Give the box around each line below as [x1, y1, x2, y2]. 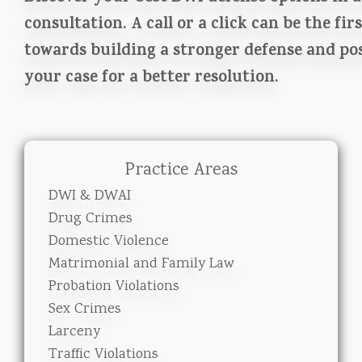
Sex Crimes [48, 299, 121, 320]
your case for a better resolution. [24, 65, 279, 92]
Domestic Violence [48, 231, 169, 252]
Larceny [48, 322, 100, 343]
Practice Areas [124, 158, 238, 183]
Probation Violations [48, 276, 179, 297]
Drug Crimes [48, 208, 133, 229]
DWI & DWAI [48, 186, 131, 207]
